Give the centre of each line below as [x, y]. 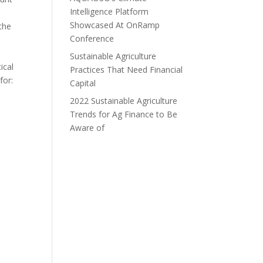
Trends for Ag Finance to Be [124, 114]
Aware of [87, 128]
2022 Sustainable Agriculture [124, 101]
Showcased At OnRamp [115, 25]
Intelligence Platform [109, 11]
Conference [92, 38]
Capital [83, 83]
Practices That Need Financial [127, 70]
